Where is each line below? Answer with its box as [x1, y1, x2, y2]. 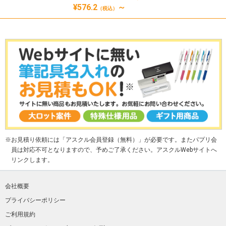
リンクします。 [11, 156, 53, 163]
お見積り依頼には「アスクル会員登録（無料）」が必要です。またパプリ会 [11, 136, 217, 143]
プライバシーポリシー [5, 196, 66, 204]
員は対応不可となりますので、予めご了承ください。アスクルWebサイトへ [11, 146, 217, 153]
